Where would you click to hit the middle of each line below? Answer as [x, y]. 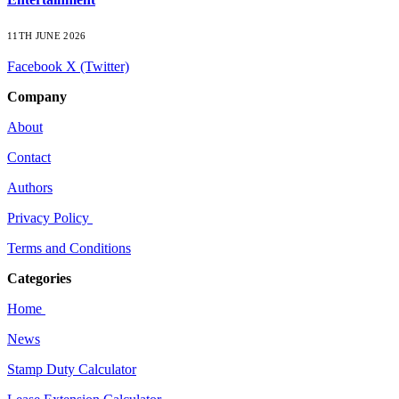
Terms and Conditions [69, 248]
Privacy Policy [50, 218]
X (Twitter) [98, 67]
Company [37, 97]
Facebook [35, 67]
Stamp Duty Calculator [72, 370]
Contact [29, 158]
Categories [39, 279]
